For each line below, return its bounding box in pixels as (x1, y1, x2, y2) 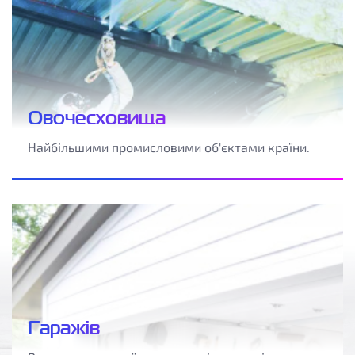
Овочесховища (28, 104, 166, 132)
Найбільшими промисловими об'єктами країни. (28, 139, 310, 155)
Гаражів (28, 314, 100, 342)
